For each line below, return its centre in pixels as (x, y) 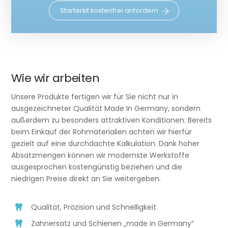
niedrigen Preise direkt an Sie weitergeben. (86, 179)
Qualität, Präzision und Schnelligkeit (93, 207)
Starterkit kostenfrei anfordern (109, 11)
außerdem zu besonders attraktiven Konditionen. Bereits (112, 120)
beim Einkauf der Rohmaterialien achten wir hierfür (102, 132)
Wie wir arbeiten (55, 78)
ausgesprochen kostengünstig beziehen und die (97, 167)
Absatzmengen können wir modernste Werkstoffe (101, 155)
